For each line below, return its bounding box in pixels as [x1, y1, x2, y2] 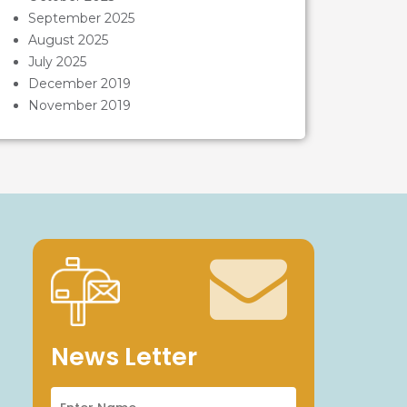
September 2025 [27, 10, 134, 27]
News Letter [51, 339, 198, 373]
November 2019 [27, 97, 131, 114]
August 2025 [27, 32, 108, 49]
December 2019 [27, 75, 131, 93]
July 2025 [27, 54, 86, 71]
